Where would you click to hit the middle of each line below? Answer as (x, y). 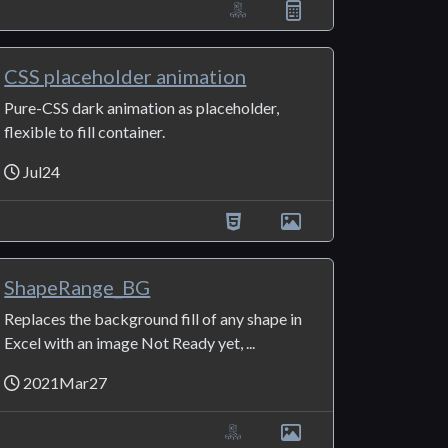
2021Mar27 (64, 383)
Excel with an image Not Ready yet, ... (130, 343)
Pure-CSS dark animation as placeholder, (142, 108)
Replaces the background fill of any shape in (153, 319)
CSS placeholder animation (125, 76)
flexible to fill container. (85, 132)
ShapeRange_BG (77, 287)
